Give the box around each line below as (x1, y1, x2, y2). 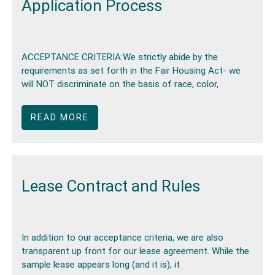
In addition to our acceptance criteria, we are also (21, 232, 223, 244)
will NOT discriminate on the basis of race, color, (21, 79, 219, 90)
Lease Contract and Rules (21, 176, 200, 195)
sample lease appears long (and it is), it (21, 259, 180, 271)
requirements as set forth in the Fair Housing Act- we (21, 65, 241, 77)
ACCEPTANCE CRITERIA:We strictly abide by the (21, 52, 218, 63)
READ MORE (31, 112, 89, 122)
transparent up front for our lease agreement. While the (21, 246, 249, 257)
